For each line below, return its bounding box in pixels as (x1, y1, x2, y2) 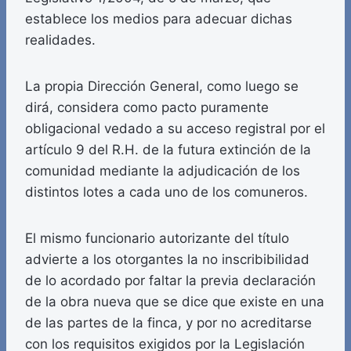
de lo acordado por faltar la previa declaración (25, 273, 316, 289)
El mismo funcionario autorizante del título (25, 230, 289, 247)
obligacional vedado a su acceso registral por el (25, 121, 325, 137)
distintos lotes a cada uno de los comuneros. (25, 184, 308, 201)
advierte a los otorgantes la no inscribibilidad (25, 251, 309, 268)
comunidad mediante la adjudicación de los (25, 163, 300, 179)
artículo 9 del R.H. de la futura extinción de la (25, 142, 311, 158)
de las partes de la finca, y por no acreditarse (25, 315, 312, 331)
